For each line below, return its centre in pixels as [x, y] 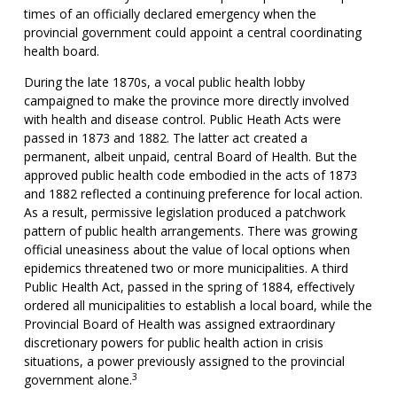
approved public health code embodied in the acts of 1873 [190, 175]
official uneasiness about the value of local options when [187, 249]
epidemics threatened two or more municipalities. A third [186, 268]
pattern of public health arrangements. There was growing [190, 231]
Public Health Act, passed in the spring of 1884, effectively [189, 287]
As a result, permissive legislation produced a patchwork [184, 212]
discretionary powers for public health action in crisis [173, 343]
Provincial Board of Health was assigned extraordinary [179, 324]
